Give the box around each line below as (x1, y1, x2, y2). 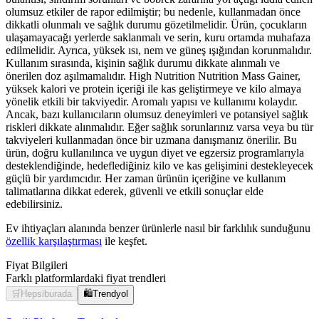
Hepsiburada (21, 288, 72, 300)
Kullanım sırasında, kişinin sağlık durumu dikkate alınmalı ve (6, 57, 280, 70)
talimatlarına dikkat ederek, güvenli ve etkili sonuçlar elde (6, 185, 263, 198)
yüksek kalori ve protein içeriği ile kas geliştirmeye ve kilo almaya (6, 83, 301, 95)
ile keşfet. (102, 235, 147, 248)
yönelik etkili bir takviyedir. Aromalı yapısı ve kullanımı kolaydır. (6, 95, 298, 108)
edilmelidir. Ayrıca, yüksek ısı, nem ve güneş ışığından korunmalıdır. (6, 44, 312, 57)
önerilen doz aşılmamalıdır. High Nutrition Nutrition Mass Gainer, (6, 70, 300, 83)
